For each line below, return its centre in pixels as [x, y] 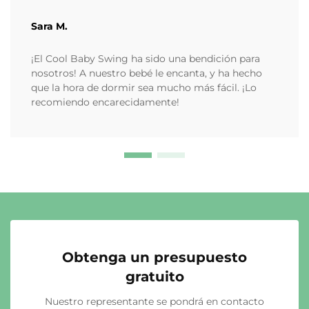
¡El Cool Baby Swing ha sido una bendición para [146, 59]
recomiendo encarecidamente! [105, 102]
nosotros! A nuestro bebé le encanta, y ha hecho [147, 73]
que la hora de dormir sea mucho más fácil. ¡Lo [144, 88]
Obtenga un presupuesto [154, 258]
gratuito [154, 277]
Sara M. [49, 27]
